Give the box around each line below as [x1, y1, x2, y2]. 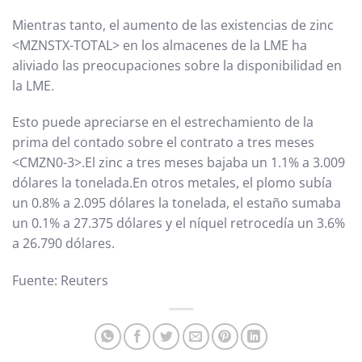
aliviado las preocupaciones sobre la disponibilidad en [12, 56, 342, 74]
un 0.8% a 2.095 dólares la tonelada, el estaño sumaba [12, 194, 341, 213]
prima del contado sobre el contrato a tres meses [12, 133, 314, 152]
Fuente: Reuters [12, 271, 108, 290]
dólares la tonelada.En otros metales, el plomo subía [12, 174, 332, 192]
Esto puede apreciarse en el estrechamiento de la [12, 113, 314, 132]
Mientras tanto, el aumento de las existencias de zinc [12, 15, 334, 34]
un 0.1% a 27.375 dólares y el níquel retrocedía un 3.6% [12, 214, 345, 233]
